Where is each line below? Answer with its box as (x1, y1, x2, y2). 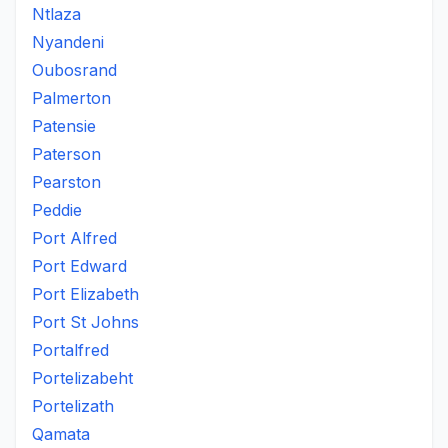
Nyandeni (32, 32, 104, 52)
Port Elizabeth (32, 284, 139, 304)
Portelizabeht (32, 368, 133, 388)
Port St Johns (32, 312, 139, 332)
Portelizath (32, 396, 114, 416)
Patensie (32, 116, 96, 136)
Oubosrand (32, 60, 117, 80)
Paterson (32, 144, 101, 164)
